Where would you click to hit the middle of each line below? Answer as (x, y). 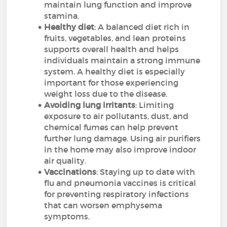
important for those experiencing (111, 83)
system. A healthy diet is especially (115, 71)
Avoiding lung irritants (90, 105)
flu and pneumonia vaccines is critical (120, 183)
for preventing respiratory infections (117, 194)
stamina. (62, 16)
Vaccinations (70, 172)
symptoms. (67, 216)
